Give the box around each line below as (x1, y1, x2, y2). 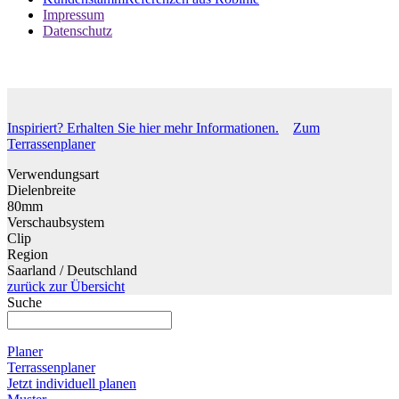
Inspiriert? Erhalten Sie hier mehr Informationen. (7, 124, 279, 140)
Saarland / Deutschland (7, 266, 137, 282)
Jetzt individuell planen (7, 379, 136, 395)
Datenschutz (43, 25, 112, 40)
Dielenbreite (7, 186, 76, 202)
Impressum (43, 9, 104, 24)
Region (7, 250, 48, 266)
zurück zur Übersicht (7, 282, 125, 298)
